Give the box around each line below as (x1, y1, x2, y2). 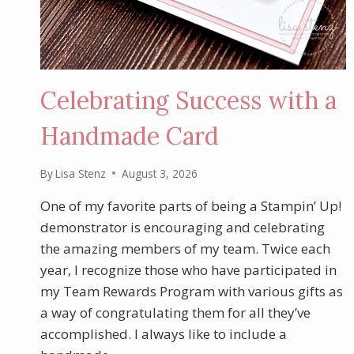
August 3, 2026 (122, 165, 198, 181)
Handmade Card (40, 121, 219, 152)
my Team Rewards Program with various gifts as (40, 281, 343, 300)
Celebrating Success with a (40, 85, 337, 116)
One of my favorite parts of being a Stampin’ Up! (40, 196, 341, 215)
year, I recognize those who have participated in (40, 260, 337, 279)
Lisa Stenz (55, 165, 107, 181)
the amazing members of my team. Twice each (40, 239, 330, 258)
